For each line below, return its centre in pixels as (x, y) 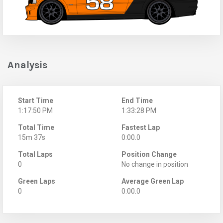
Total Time (36, 127)
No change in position (155, 164)
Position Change (149, 154)
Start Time (36, 100)
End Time (137, 100)
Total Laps (35, 154)
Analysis (27, 65)
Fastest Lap (141, 127)
